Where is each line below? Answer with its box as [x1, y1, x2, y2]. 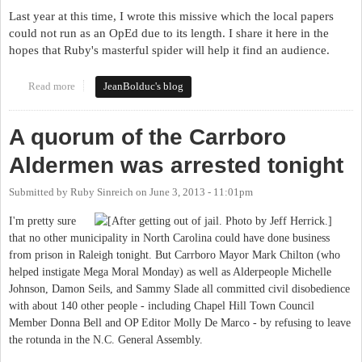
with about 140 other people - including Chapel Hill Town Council [9, 300, 314, 313]
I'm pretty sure [9, 215, 76, 228]
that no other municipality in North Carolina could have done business [9, 232, 330, 245]
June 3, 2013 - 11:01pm [149, 186, 253, 198]
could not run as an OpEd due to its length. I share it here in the [9, 26, 329, 40]
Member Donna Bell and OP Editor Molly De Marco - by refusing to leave [9, 317, 351, 330]
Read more [27, 80, 75, 92]
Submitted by [9, 186, 70, 198]
